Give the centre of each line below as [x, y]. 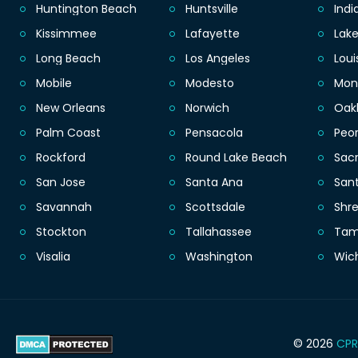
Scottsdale [215, 207]
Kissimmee [66, 34]
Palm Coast [68, 133]
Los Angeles [217, 59]
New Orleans [71, 108]
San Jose [61, 183]
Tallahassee [218, 232]
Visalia [53, 257]
